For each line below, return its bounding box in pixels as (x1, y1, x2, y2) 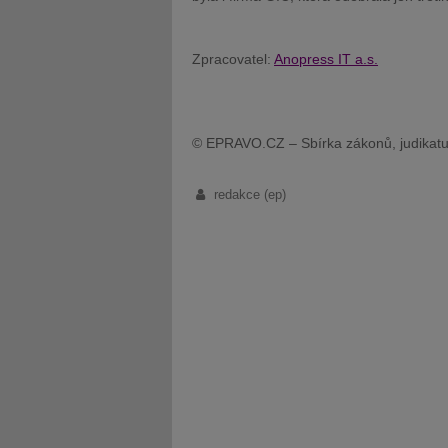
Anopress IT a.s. (274, 51, 378, 67)
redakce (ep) (213, 187, 286, 202)
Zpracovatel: (192, 51, 274, 67)
